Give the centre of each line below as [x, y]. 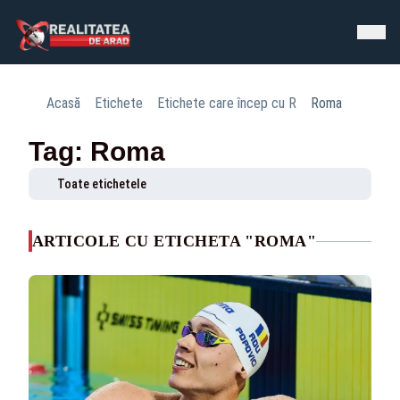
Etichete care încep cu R [227, 103]
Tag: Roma [97, 151]
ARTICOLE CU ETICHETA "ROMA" [175, 241]
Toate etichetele [102, 184]
